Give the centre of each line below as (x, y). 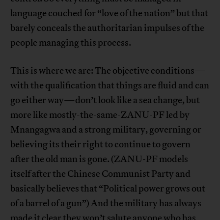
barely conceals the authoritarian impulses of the (108, 28)
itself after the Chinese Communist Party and (101, 174)
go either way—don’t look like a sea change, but (105, 100)
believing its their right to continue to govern (101, 145)
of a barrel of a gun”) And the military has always (106, 204)
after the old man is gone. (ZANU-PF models (99, 159)
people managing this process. (71, 43)
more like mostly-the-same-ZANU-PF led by (100, 115)
